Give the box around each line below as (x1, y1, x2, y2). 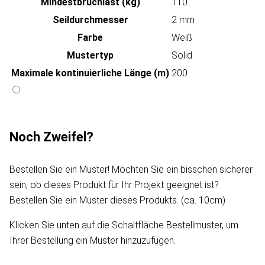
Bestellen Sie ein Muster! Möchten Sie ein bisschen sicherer (9, 164, 253, 176)
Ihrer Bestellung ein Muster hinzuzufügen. (9, 235, 176, 247)
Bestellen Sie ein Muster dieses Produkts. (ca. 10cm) (9, 195, 225, 206)
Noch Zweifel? (9, 130, 93, 145)
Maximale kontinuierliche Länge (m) (11, 67, 169, 79)
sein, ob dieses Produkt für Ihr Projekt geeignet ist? (9, 179, 219, 191)
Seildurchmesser (52, 14, 128, 26)
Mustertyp (67, 50, 114, 62)
